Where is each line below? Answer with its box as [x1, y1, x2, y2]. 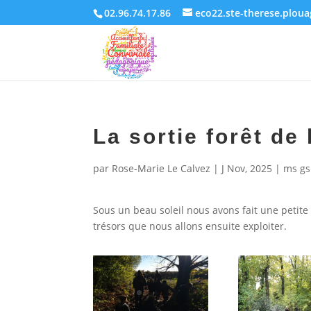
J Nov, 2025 [221, 162, 273, 175]
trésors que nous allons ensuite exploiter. [93, 219, 287, 233]
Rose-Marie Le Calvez [112, 162, 211, 175]
